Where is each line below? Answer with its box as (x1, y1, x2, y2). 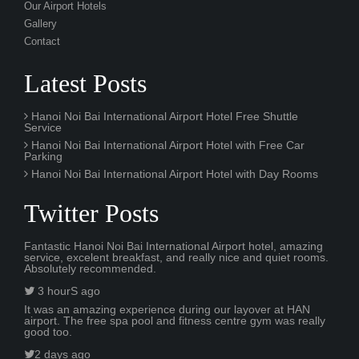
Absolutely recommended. (24, 261, 156, 275)
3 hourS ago (34, 284, 100, 298)
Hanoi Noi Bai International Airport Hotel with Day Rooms (28, 167, 318, 180)
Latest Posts (24, 68, 147, 98)
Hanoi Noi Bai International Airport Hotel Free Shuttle (28, 109, 298, 123)
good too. (24, 325, 72, 338)
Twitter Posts (24, 198, 159, 228)
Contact (24, 35, 60, 47)
